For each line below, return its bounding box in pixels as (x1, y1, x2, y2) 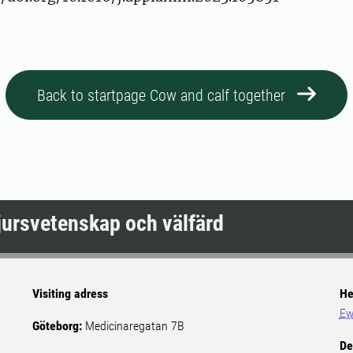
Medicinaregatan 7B (85, 318, 185, 334)
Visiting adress (32, 286, 109, 302)
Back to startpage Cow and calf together (37, 86, 285, 106)
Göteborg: (32, 318, 86, 334)
